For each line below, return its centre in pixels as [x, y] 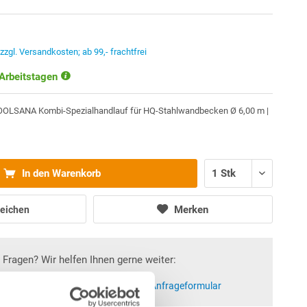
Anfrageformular [186, 285]
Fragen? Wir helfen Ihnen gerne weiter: [90, 259]
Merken [192, 209]
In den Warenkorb [60, 173]
